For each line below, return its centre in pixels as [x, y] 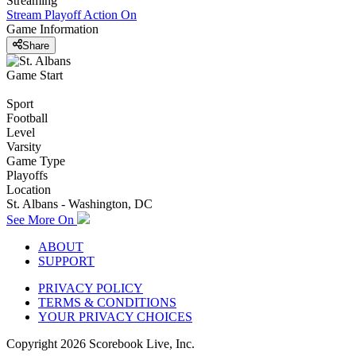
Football [27, 118]
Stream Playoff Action [62, 15]
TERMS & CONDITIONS [107, 302]
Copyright [33, 343]
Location [29, 189]
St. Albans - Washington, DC [79, 203]
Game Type [36, 161]
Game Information [52, 29]
